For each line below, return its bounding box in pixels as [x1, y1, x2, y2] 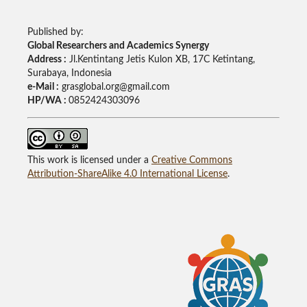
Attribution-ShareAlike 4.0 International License [27, 169, 228, 180]
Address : [27, 55, 66, 65]
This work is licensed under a [27, 156, 151, 166]
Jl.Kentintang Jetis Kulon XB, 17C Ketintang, [66, 55, 255, 65]
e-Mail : [27, 82, 59, 93]
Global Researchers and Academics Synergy [27, 41, 209, 51]
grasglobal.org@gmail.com [58, 82, 170, 93]
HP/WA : [27, 96, 69, 106]
